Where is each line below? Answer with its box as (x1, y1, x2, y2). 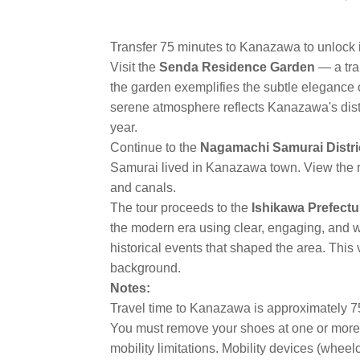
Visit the (110, 59, 159, 74)
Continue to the (110, 140, 200, 154)
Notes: (110, 280, 150, 295)
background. (110, 260, 181, 275)
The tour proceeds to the (110, 200, 252, 215)
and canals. (110, 180, 176, 194)
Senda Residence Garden (159, 59, 315, 74)
